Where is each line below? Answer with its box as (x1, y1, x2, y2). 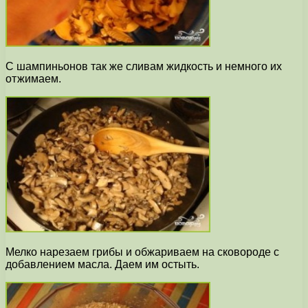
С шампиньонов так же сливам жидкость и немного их (5, 60, 282, 73)
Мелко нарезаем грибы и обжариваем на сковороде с (5, 246, 279, 258)
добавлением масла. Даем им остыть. (5, 258, 199, 271)
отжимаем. (5, 73, 61, 85)
